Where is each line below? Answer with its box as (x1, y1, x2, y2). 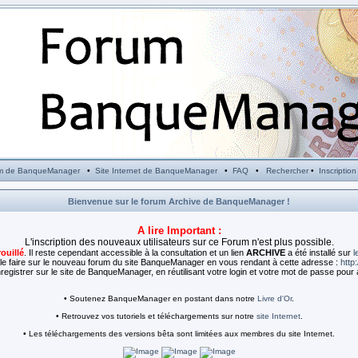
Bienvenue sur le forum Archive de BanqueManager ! (68, 197, 290, 206)
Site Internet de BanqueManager (95, 166, 217, 175)
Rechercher (266, 166, 308, 175)
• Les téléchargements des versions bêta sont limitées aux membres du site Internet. (23, 329, 335, 338)
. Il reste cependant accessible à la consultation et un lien (24, 248, 246, 257)
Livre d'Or (257, 294, 292, 303)
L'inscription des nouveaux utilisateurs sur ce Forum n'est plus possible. (24, 237, 334, 248)
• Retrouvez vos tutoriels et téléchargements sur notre (55, 312, 257, 320)
